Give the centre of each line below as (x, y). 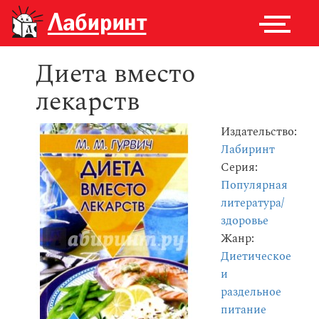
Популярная (254, 185)
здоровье (245, 221)
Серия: (239, 168)
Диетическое (256, 257)
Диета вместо (115, 74)
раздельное (251, 292)
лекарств (88, 102)
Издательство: (259, 132)
